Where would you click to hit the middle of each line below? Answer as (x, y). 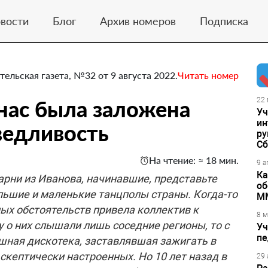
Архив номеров (138, 21)
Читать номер (208, 75)
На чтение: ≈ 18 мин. (194, 160)
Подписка (224, 21)
